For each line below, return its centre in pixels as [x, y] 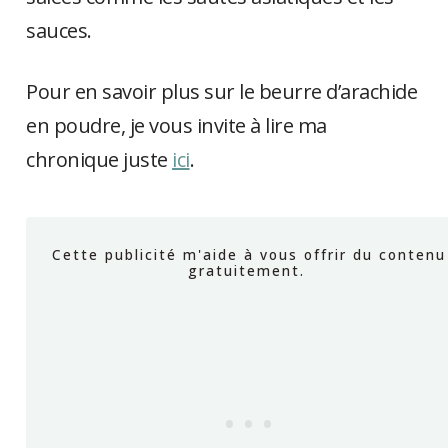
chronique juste [99, 160]
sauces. [59, 31]
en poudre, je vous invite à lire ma [176, 126]
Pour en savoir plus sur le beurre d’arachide [222, 92]
